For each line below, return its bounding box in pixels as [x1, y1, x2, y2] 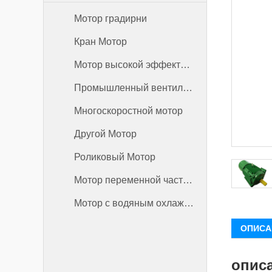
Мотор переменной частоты [183, 175, 192, 185]
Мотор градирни [74, 13, 147, 24]
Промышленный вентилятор [183, 83, 192, 93]
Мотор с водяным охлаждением [184, 198, 194, 208]
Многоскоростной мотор [74, 106, 183, 116]
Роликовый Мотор [74, 152, 155, 162]
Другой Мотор [74, 129, 137, 139]
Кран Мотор [74, 36, 127, 47]
